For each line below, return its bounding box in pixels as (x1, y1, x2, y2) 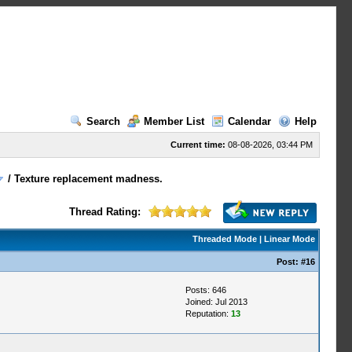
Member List (143, 115, 204, 127)
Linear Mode (263, 234, 315, 244)
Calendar (227, 115, 271, 127)
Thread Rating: (68, 206, 141, 218)
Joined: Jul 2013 (185, 297, 247, 306)
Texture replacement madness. (14, 173, 163, 185)
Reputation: (185, 309, 231, 318)
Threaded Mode (192, 234, 257, 244)
